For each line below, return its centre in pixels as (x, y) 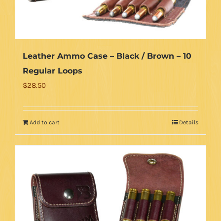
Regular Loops (53, 71)
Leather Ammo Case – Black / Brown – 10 (107, 56)
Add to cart (45, 122)
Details (189, 122)
